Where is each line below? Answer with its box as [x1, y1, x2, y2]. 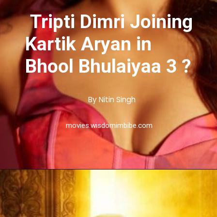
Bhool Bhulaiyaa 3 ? [25, 55, 191, 78]
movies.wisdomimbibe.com [65, 121, 153, 130]
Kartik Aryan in [25, 33, 152, 56]
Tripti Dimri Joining [25, 11, 193, 33]
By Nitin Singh [88, 94, 136, 105]
